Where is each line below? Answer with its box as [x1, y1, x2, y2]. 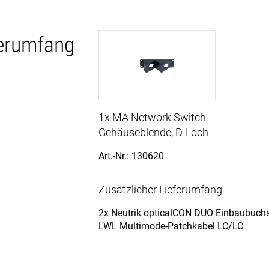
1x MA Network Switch [98, 110, 206, 124]
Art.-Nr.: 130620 [98, 150, 164, 162]
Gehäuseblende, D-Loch [98, 125, 208, 139]
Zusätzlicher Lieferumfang [98, 183, 222, 196]
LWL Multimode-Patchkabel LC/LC [98, 220, 243, 232]
